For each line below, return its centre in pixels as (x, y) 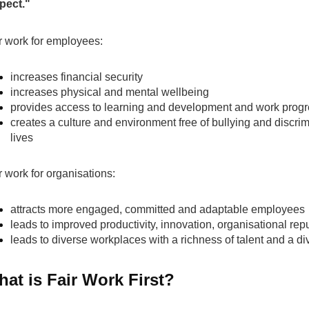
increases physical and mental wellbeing (110, 92)
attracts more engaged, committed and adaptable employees (158, 209)
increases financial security (77, 77)
